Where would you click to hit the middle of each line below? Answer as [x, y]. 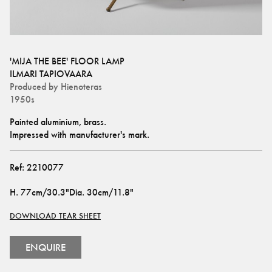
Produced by [34, 87]
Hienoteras [81, 87]
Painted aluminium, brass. [59, 122]
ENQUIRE [46, 247]
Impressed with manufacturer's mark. [80, 134]
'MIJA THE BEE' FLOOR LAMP [67, 61]
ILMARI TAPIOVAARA [51, 74]
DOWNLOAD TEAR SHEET [55, 216]
